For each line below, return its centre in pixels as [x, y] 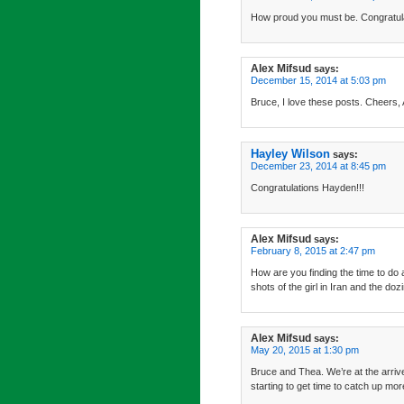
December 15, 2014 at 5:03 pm [318, 80]
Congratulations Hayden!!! [308, 188]
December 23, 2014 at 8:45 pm [318, 166]
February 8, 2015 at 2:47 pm [313, 251]
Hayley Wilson [290, 154]
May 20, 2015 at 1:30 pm [305, 350]
